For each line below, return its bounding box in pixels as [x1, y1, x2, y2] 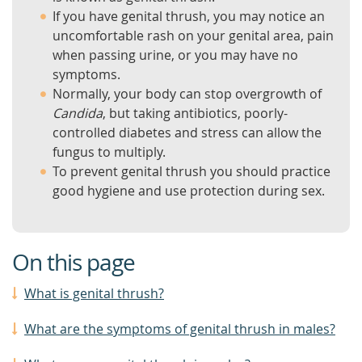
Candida [53, 104, 103, 122]
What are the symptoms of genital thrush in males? [24, 320, 335, 338]
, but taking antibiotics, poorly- [103, 104, 288, 122]
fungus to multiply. [53, 143, 166, 161]
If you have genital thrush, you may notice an [53, 7, 325, 25]
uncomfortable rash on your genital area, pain [53, 27, 334, 44]
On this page [12, 247, 135, 277]
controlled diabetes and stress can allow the [53, 124, 322, 141]
